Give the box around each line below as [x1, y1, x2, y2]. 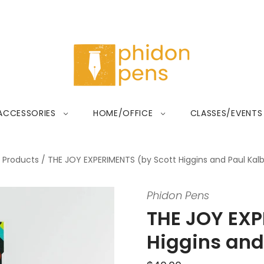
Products [2, 154, 39, 166]
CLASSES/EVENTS [190, 107, 263, 119]
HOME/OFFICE [93, 107, 153, 119]
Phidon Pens [147, 188, 209, 203]
